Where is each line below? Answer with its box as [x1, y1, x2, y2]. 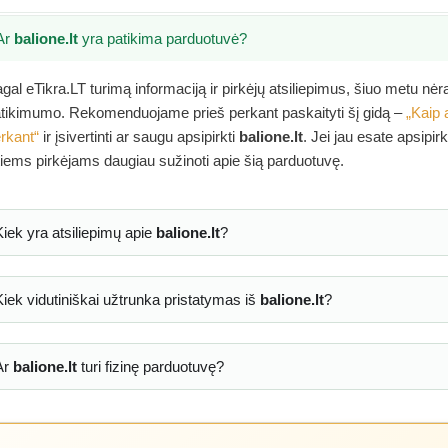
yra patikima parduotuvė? [78, 30, 248, 48]
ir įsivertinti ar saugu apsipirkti [39, 128, 239, 146]
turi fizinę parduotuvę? [76, 358, 224, 376]
